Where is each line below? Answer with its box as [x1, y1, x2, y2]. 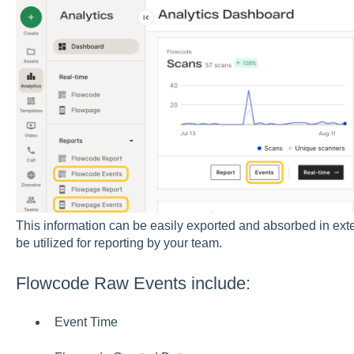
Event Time [54, 315, 118, 330]
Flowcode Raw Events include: [15, 273, 250, 293]
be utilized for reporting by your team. [15, 236, 222, 250]
